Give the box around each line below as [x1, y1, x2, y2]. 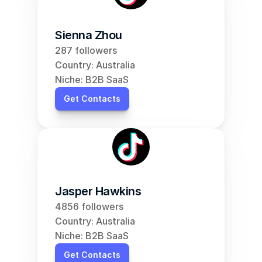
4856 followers [55, 201, 123, 212]
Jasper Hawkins [55, 184, 141, 198]
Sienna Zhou [55, 28, 122, 42]
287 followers [55, 44, 117, 56]
